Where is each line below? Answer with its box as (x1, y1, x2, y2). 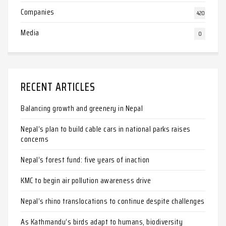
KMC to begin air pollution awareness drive (21, 174, 151, 187)
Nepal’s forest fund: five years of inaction (21, 153, 150, 166)
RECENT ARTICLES (21, 78, 95, 96)
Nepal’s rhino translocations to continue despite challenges (21, 195, 205, 207)
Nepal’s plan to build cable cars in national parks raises (21, 123, 191, 135)
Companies (21, 6, 54, 18)
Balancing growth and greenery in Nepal (21, 102, 143, 115)
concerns (21, 133, 48, 145)
